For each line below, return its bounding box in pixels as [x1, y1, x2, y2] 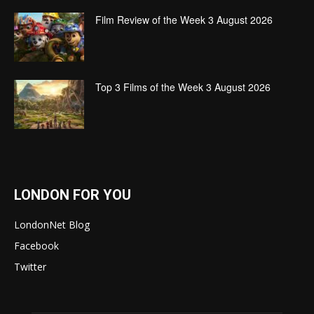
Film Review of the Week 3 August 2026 [95, 13, 273, 27]
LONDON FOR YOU [14, 186, 131, 204]
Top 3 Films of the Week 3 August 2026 [95, 80, 271, 95]
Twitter [14, 260, 46, 274]
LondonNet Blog [14, 218, 90, 232]
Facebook [14, 239, 59, 253]
